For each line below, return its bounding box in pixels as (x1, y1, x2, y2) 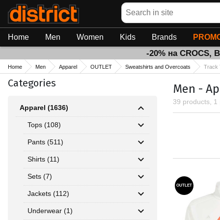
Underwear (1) (27, 207, 73, 215)
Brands (152, 33, 177, 41)
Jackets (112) (27, 190, 69, 197)
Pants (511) (27, 138, 63, 146)
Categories (8, 77, 56, 89)
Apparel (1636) (20, 104, 68, 111)
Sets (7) (27, 172, 52, 180)
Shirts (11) (27, 155, 59, 163)
